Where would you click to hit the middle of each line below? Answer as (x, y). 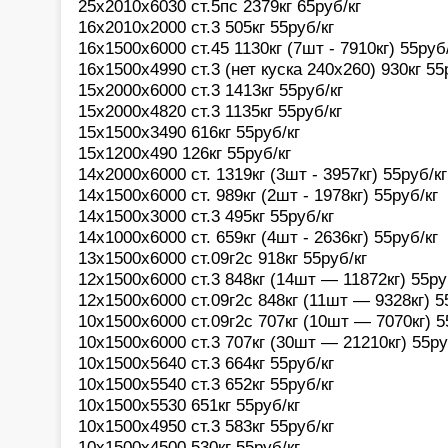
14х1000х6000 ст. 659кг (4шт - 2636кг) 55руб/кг (258, 236)
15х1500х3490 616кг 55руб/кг (189, 131)
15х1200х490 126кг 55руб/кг (184, 152)
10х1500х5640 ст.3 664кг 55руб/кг (206, 362)
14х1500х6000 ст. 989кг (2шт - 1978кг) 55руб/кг (258, 194)
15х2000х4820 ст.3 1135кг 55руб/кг (210, 110)
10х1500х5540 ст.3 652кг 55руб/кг (206, 383)
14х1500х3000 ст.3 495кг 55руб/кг (206, 215)
